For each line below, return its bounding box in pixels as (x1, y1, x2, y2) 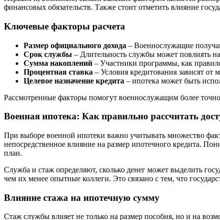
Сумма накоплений (24, 58, 92, 67)
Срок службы (24, 50, 72, 58)
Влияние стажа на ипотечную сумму (4, 192, 160, 203)
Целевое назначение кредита (24, 76, 124, 85)
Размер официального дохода (24, 41, 126, 50)
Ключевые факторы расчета (4, 21, 125, 31)
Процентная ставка (24, 67, 93, 76)
